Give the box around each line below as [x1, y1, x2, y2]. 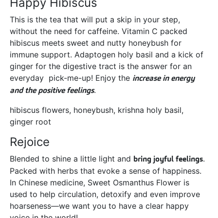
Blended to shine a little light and [10, 154, 133, 164]
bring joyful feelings [133, 154, 203, 164]
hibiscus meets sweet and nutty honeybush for [10, 38, 182, 48]
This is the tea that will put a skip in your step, [10, 15, 180, 25]
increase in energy [132, 73, 195, 84]
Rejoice [10, 135, 50, 149]
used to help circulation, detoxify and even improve [10, 189, 200, 200]
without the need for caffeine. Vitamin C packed [10, 26, 187, 36]
